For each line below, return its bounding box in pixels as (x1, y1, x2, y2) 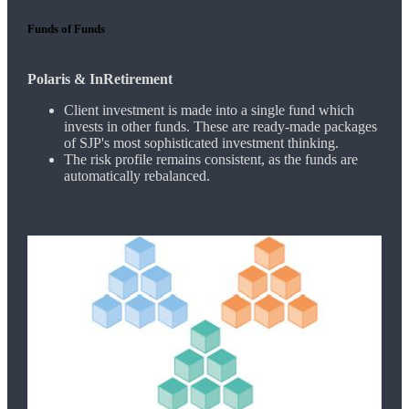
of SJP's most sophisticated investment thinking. (63, 134, 339, 151)
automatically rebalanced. (63, 167, 210, 184)
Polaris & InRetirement (26, 70, 173, 87)
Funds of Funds (26, 21, 105, 36)
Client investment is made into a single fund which (63, 101, 354, 118)
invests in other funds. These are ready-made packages (63, 118, 377, 134)
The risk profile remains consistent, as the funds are (63, 151, 358, 167)
